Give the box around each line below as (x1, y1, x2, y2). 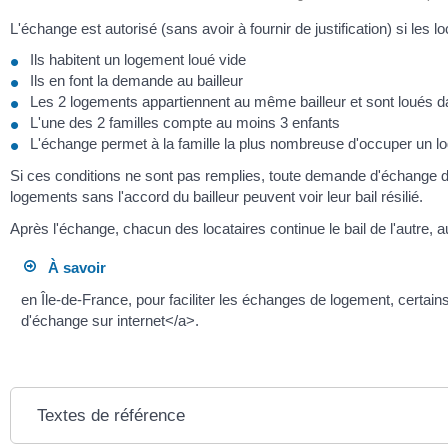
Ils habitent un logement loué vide (30, 51, 246, 68)
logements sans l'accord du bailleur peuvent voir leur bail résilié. (10, 188, 423, 206)
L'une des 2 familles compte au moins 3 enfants (30, 114, 340, 131)
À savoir (36, 259, 107, 277)
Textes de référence (37, 405, 186, 425)
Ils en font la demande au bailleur (30, 72, 243, 89)
